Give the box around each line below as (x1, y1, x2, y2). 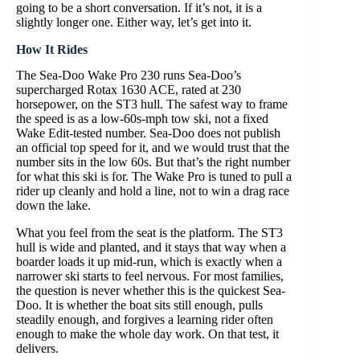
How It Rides (16, 42, 88, 56)
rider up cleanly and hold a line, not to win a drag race (16, 184, 289, 198)
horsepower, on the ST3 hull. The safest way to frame (16, 97, 288, 112)
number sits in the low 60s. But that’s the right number (16, 155, 290, 170)
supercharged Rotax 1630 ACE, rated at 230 (16, 83, 241, 97)
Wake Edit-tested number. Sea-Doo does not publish (16, 126, 280, 141)
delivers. (16, 342, 59, 356)
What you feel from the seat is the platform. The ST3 (16, 226, 283, 240)
